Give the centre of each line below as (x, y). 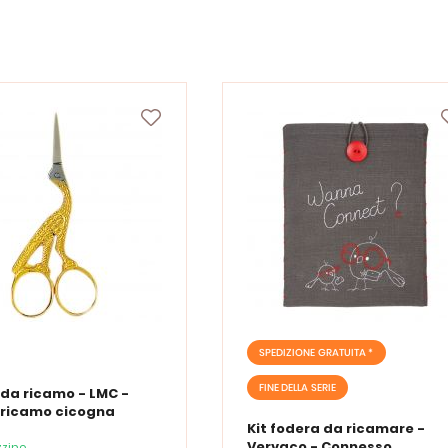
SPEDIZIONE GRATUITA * (316, 352)
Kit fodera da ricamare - (335, 428)
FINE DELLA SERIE (297, 387)
